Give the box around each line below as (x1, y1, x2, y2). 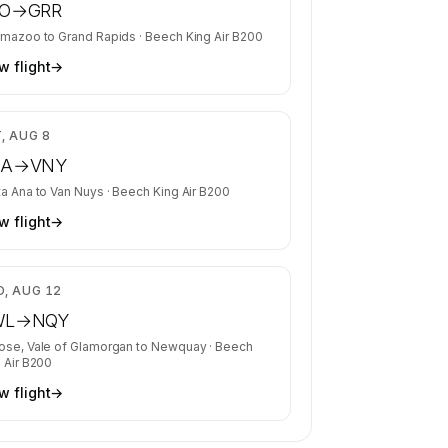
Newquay (151, 339, 207, 354)
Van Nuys (50, 184, 104, 199)
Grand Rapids (58, 29, 137, 44)
